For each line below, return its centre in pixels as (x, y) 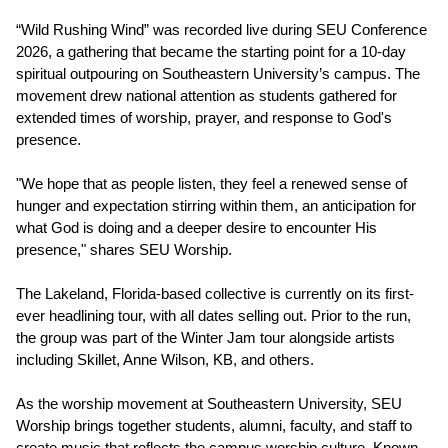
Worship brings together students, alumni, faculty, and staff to (214, 426)
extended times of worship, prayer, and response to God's (204, 118)
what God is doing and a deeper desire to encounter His (196, 228)
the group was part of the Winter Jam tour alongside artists (205, 338)
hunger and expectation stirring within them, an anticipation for (216, 206)
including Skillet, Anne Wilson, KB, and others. (165, 360)
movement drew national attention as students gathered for (206, 96)
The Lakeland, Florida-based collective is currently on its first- (215, 294)
